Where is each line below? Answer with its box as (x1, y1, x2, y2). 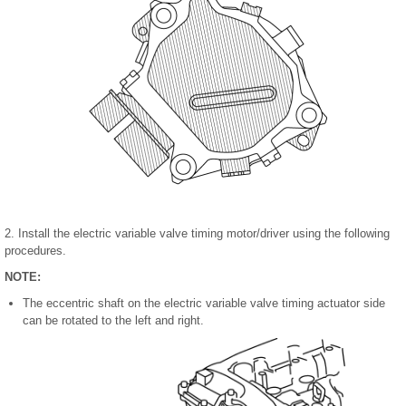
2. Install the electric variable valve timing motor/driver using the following (5, 227, 390, 241)
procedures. (5, 244, 66, 258)
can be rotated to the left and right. (23, 314, 204, 328)
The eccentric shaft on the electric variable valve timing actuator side (23, 296, 385, 311)
